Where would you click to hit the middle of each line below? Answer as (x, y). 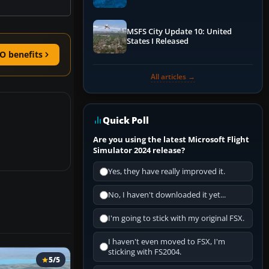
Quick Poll (126, 120)
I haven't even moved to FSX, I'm (167, 242)
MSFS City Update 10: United (179, 32)
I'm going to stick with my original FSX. (176, 219)
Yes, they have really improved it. (167, 172)
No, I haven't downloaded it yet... (167, 195)
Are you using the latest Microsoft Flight (171, 140)
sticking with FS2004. (145, 252)
